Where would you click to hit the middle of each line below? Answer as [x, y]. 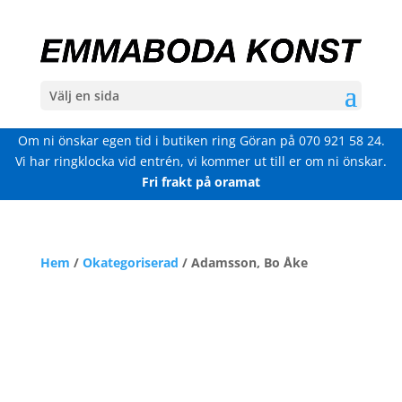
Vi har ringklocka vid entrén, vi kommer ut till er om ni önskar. [201, 161]
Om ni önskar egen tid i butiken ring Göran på [158, 140]
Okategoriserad [130, 262]
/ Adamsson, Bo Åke [243, 262]
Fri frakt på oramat [201, 182]
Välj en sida [84, 95]
